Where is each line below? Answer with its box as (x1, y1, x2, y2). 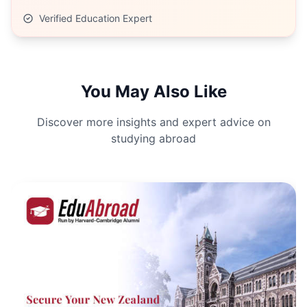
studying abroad (111, 132, 196, 145)
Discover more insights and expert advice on (36, 115, 271, 129)
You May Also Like (80, 82, 227, 101)
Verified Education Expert (39, 12, 152, 24)
